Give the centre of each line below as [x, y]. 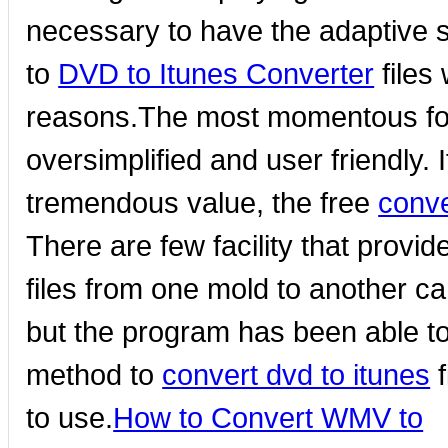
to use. [70, 418]
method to [94, 375]
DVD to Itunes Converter [216, 74]
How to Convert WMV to [268, 418]
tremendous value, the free [202, 203]
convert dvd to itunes [296, 375]
